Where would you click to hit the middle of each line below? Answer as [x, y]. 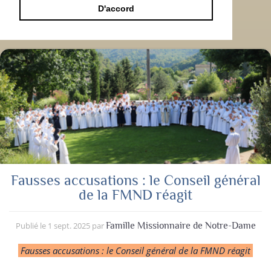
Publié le [31, 225]
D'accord [116, 9]
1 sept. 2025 [69, 225]
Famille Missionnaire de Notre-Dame [181, 225]
